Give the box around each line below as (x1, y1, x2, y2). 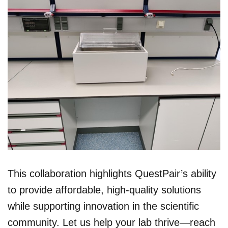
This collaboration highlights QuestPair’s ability (8, 168, 216, 180)
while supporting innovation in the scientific (8, 201, 199, 212)
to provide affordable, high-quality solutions (8, 184, 201, 196)
